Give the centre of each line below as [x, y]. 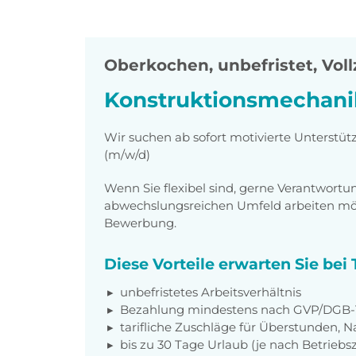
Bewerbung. [140, 222]
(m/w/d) [127, 154]
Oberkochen [157, 66]
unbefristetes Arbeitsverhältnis [211, 292]
